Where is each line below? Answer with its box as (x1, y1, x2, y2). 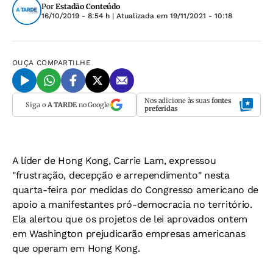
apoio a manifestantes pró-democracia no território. (12, 199, 252, 210)
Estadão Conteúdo (55, 2, 120, 11)
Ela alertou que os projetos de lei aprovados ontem (12, 213, 247, 225)
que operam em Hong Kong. (12, 243, 140, 254)
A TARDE (47, 100, 77, 109)
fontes (211, 96, 232, 105)
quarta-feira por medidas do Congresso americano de (12, 184, 258, 196)
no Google (76, 100, 110, 109)
